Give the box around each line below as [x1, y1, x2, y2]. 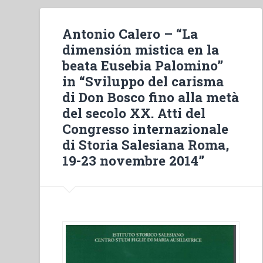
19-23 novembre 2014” [62, 151, 205, 169]
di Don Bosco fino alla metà [62, 87, 240, 106]
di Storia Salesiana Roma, [62, 135, 230, 153]
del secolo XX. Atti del [62, 103, 206, 122]
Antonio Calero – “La [62, 24, 198, 42]
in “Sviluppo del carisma [62, 72, 224, 90]
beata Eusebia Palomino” [62, 56, 224, 74]
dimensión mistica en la [62, 40, 220, 58]
